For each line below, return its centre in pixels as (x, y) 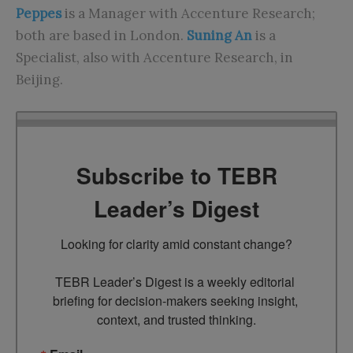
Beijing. (39, 79)
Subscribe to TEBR (176, 176)
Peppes (39, 13)
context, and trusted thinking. (176, 320)
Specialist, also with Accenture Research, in (154, 57)
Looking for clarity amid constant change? (176, 244)
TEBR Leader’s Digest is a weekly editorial (175, 282)
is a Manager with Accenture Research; (188, 13)
